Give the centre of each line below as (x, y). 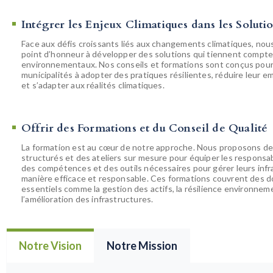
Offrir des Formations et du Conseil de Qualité (145, 128)
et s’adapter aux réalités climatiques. (93, 85)
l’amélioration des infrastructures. (87, 199)
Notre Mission (142, 245)
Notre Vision (50, 245)
